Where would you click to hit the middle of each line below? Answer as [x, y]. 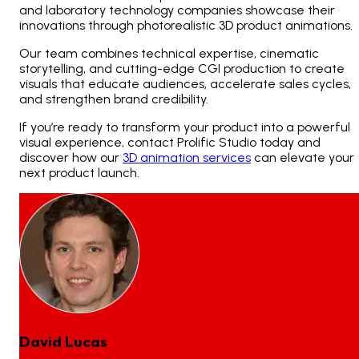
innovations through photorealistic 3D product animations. [186, 25]
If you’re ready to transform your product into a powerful [185, 127]
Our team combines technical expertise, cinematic [169, 53]
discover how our [71, 157]
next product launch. [79, 172]
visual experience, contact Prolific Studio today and [170, 142]
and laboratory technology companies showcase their [177, 10]
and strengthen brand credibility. [114, 99]
